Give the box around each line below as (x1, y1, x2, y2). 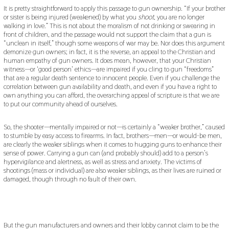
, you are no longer (153, 12, 204, 22)
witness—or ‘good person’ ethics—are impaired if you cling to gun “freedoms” (3, 64, 214, 74)
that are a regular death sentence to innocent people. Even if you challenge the (3, 73, 220, 83)
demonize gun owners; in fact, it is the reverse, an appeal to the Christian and (3, 47, 215, 57)
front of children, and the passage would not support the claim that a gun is (3, 30, 211, 39)
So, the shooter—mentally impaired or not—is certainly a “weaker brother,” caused (3, 122, 225, 132)
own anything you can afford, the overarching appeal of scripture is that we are (3, 90, 219, 100)
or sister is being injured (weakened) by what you (3, 12, 138, 22)
